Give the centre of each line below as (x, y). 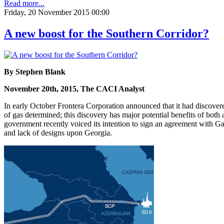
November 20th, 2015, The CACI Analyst (74, 88)
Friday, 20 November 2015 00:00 (57, 12)
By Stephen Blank (35, 71)
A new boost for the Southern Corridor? (106, 33)
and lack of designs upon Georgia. (58, 132)
